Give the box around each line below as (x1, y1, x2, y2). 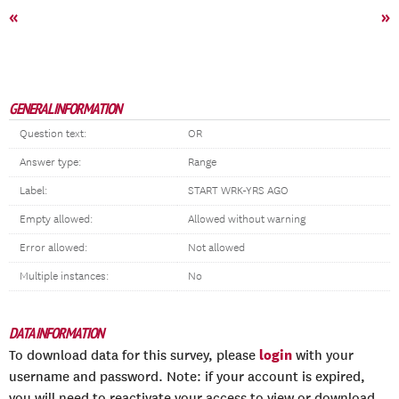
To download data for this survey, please (9, 347, 259, 363)
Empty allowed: (20, 213, 93, 226)
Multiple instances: (20, 270, 109, 283)
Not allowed (188, 241, 245, 255)
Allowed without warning (188, 213, 305, 226)
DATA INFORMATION (9, 323, 103, 343)
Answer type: (20, 156, 81, 169)
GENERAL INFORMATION (9, 99, 121, 118)
